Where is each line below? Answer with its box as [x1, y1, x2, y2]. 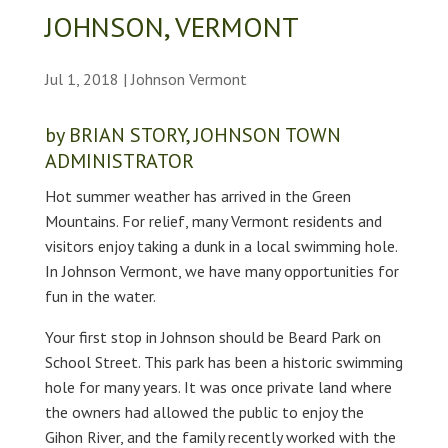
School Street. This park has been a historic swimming [44, 351, 403, 372]
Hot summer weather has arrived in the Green [44, 185, 351, 206]
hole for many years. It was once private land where [44, 376, 392, 397]
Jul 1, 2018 [44, 68, 119, 89]
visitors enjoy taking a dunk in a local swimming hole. [44, 235, 397, 256]
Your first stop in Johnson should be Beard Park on [44, 326, 381, 347]
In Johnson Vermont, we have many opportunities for [44, 260, 399, 281]
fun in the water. [44, 285, 156, 306]
